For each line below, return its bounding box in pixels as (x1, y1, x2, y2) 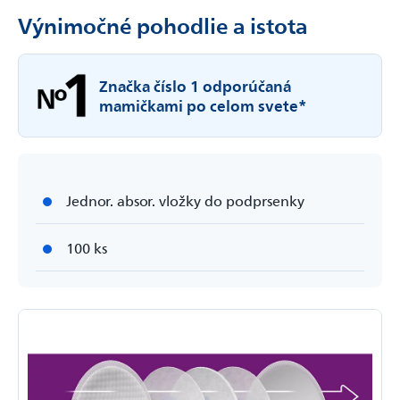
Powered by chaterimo (151, 117, 249, 129)
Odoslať (321, 78, 372, 94)
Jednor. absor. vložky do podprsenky (66, 190, 304, 211)
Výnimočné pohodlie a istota (18, 10, 307, 41)
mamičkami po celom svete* (99, 94, 307, 117)
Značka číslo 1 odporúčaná (99, 74, 291, 97)
